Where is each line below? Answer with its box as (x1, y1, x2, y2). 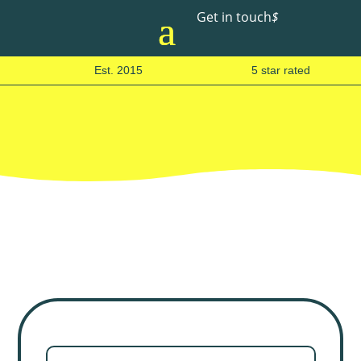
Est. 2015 (93, 64, 143, 77)
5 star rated (251, 64, 310, 77)
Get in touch (197, 8, 272, 26)
